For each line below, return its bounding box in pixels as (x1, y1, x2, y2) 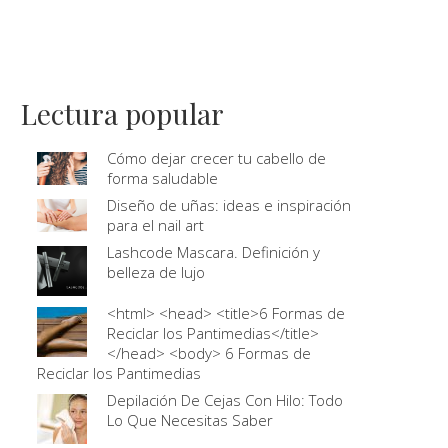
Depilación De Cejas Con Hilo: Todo (107, 390, 343, 410)
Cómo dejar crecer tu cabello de (107, 148, 326, 168)
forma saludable (107, 168, 218, 188)
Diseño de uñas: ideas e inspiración (107, 195, 351, 215)
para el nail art (107, 215, 204, 235)
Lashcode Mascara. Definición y (107, 242, 320, 262)
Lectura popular (21, 95, 224, 132)
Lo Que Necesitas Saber (107, 410, 273, 430)
